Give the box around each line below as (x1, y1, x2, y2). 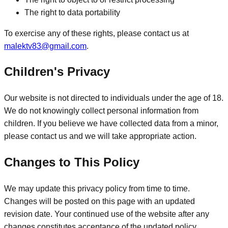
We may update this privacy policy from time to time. (4, 184, 190, 193)
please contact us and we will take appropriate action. (4, 132, 196, 141)
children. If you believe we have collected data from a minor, (4, 119, 218, 128)
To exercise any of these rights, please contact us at (4, 28, 189, 38)
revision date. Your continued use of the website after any (4, 210, 209, 219)
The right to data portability (24, 8, 120, 17)
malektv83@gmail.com (4, 41, 87, 50)
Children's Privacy (4, 65, 110, 79)
